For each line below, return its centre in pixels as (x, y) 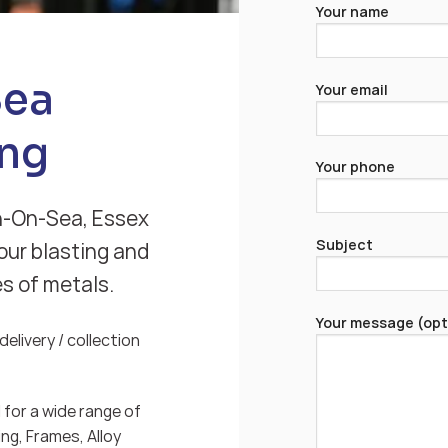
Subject (344, 245)
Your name (352, 11)
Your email (351, 89)
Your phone (355, 167)
